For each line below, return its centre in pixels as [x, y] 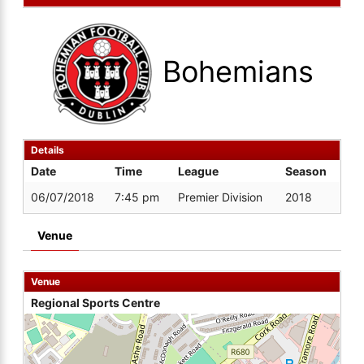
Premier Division [220, 197]
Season [306, 171]
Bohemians [238, 71]
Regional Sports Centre [95, 303]
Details [48, 150]
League [198, 171]
